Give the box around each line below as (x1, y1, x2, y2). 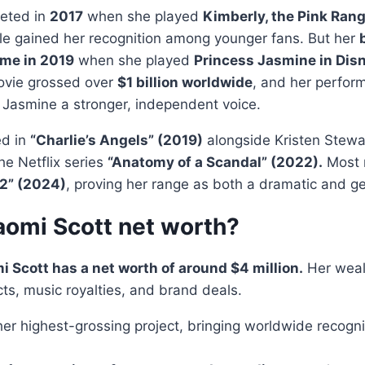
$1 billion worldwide (117, 74, 253, 90)
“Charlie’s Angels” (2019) (30, 132, 203, 148)
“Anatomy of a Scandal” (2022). (108, 154, 323, 170)
